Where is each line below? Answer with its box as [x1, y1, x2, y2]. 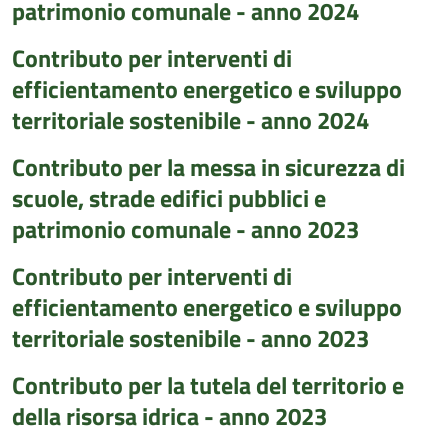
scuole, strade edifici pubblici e [12, 180, 326, 216]
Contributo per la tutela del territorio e [12, 367, 404, 403]
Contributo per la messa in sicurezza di [12, 149, 405, 185]
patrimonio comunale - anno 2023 [12, 211, 359, 247]
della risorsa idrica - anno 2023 [12, 398, 327, 434]
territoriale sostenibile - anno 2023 [12, 320, 369, 356]
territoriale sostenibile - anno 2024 [12, 102, 369, 138]
